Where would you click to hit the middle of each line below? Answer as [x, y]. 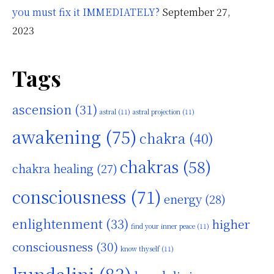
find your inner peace [163, 226]
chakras [149, 167]
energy [183, 199]
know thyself [140, 249]
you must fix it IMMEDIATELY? [86, 12]
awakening [57, 137]
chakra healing [53, 168]
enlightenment [57, 224]
